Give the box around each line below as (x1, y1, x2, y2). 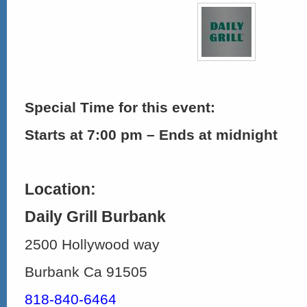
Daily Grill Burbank (25, 208, 166, 225)
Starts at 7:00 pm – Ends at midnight (25, 127, 278, 143)
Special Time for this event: (25, 99, 215, 115)
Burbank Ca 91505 (25, 264, 147, 280)
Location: (25, 180, 96, 198)
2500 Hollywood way (25, 236, 160, 252)
